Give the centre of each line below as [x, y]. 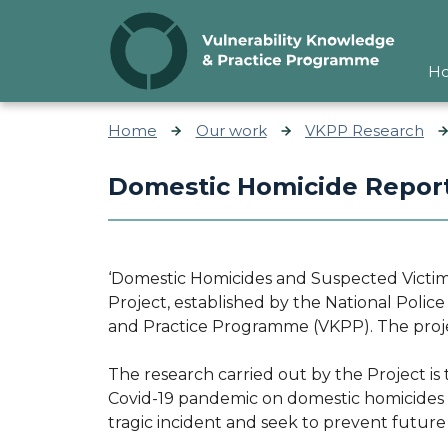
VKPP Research [364, 130]
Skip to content [80, 23]
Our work [231, 130]
